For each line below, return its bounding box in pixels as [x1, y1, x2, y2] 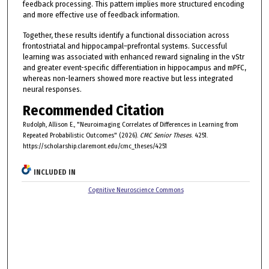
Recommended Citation [22, 102, 164, 119]
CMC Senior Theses [139, 131, 192, 140]
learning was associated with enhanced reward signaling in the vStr [22, 52, 244, 62]
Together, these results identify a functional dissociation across [22, 31, 229, 40]
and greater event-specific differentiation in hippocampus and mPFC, [22, 63, 246, 73]
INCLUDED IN [34, 168, 76, 177]
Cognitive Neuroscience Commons [88, 186, 184, 195]
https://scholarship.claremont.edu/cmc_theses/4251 [22, 142, 167, 151]
